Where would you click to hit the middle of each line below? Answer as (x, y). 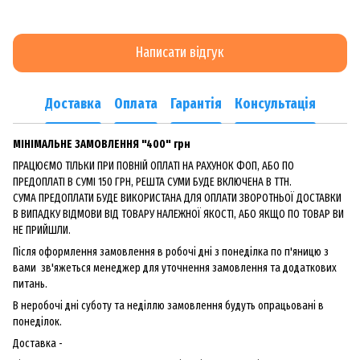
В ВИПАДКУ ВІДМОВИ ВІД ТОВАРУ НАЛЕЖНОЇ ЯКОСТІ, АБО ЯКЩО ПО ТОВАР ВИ (178, 214)
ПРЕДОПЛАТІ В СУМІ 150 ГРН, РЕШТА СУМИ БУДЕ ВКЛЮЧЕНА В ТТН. (153, 182)
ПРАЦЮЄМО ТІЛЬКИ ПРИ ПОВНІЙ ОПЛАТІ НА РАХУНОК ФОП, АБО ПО (153, 166)
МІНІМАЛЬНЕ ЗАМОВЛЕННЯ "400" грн (102, 144)
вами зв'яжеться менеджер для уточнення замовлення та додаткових (175, 268)
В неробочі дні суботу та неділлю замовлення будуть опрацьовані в (168, 305)
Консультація (275, 104)
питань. (30, 284)
